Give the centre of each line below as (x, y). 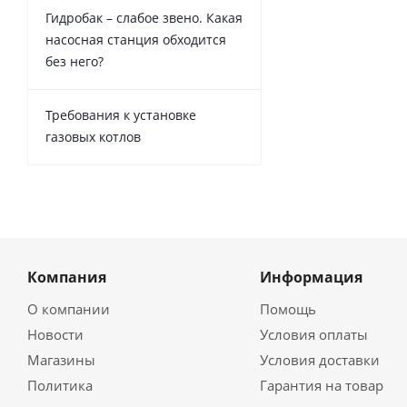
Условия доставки (319, 360)
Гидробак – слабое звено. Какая (144, 18)
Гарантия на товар (321, 386)
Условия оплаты (313, 335)
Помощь (288, 309)
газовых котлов (93, 137)
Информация (311, 278)
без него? (74, 62)
